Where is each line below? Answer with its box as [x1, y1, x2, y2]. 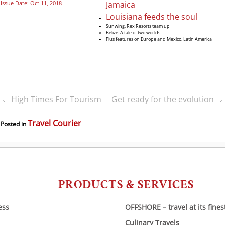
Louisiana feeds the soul [106, 11, 197, 22]
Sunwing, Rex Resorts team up [106, 22, 170, 29]
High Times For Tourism [11, 94, 101, 105]
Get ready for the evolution [111, 94, 214, 105]
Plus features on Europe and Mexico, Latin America [106, 35, 212, 42]
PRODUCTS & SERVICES [58, 177, 194, 192]
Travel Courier [28, 118, 81, 129]
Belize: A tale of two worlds [106, 29, 160, 36]
